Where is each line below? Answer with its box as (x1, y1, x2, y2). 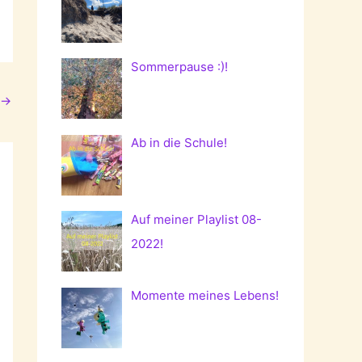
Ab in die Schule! (131, 135, 228, 151)
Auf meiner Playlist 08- (131, 211, 263, 227)
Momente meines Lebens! (131, 288, 280, 304)
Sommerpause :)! (131, 58, 229, 74)
